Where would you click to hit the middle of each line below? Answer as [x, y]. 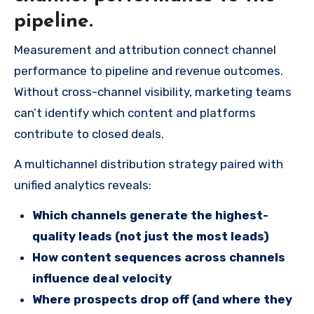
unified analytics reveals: [83, 185]
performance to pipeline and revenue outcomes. [149, 70]
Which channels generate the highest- [150, 215]
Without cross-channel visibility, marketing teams [153, 91]
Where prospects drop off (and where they [162, 299]
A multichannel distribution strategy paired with [149, 164]
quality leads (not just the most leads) [151, 236]
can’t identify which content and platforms [135, 112]
